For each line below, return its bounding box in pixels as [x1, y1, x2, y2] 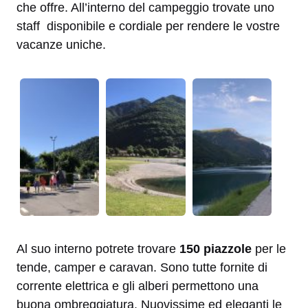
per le [255, 241, 286, 256]
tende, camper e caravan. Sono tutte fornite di [16, 260, 267, 274]
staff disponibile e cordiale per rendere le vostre [16, 19, 280, 33]
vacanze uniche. [16, 37, 106, 52]
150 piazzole [179, 241, 255, 256]
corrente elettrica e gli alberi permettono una [16, 278, 258, 293]
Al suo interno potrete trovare [16, 241, 179, 256]
